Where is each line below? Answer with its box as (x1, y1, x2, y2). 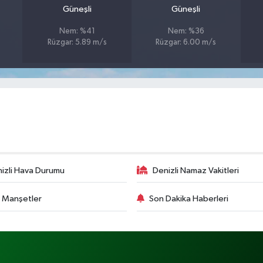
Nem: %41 (59, 27, 95, 35)
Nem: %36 (167, 27, 204, 35)
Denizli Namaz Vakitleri (153, 166, 239, 175)
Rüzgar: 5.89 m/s (47, 38, 107, 46)
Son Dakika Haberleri (149, 194, 228, 204)
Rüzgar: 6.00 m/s (156, 38, 217, 46)
